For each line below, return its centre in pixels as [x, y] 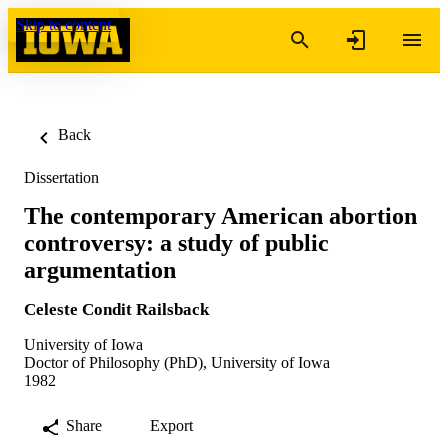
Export [171, 425]
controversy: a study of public [176, 242]
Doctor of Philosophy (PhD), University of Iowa [177, 362]
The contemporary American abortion [220, 215]
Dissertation [61, 177]
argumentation [100, 269]
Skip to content [63, 24]
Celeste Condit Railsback [116, 309]
